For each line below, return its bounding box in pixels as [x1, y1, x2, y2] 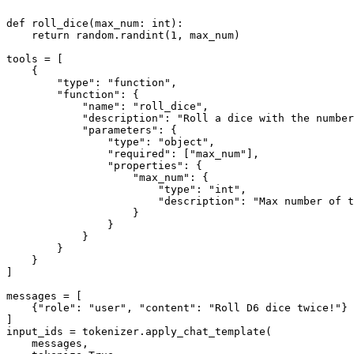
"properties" [107, 160, 183, 172]
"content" [139, 302, 196, 314]
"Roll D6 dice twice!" [209, 302, 341, 314]
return [32, 29, 70, 42]
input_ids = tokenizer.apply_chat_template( [6, 326, 272, 338]
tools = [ [6, 53, 63, 66]
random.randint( [70, 29, 171, 42]
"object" [158, 136, 209, 149]
